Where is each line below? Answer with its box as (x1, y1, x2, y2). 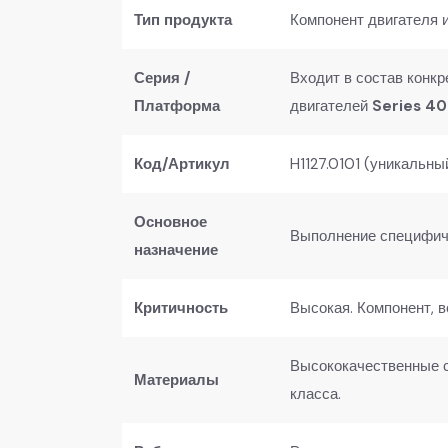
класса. (290, 383, 341, 404)
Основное (134, 211, 207, 232)
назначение (134, 239, 218, 260)
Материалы (134, 369, 219, 390)
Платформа (134, 95, 220, 116)
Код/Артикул (134, 153, 230, 174)
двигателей (290, 95, 372, 116)
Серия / (134, 67, 190, 88)
